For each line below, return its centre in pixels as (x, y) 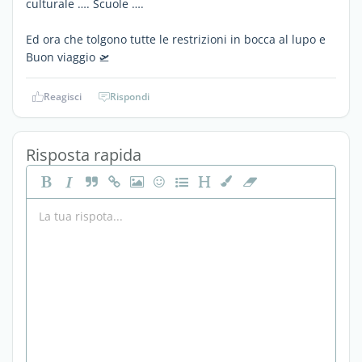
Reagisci (63, 96)
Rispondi (130, 96)
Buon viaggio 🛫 (68, 57)
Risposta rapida (84, 154)
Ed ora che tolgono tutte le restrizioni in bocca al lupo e (176, 39)
